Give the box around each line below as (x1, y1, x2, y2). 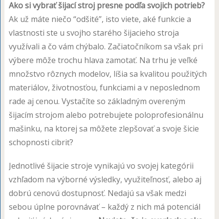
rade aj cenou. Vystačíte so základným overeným (8, 95, 185, 107)
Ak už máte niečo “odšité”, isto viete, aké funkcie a (8, 13, 191, 24)
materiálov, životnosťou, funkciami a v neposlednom (8, 82, 200, 93)
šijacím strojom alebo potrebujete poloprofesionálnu (8, 109, 203, 120)
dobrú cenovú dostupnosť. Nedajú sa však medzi (8, 187, 186, 198)
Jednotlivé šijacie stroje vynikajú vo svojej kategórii (8, 160, 194, 171)
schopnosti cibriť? (8, 136, 73, 148)
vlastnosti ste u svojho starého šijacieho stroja (8, 27, 179, 38)
